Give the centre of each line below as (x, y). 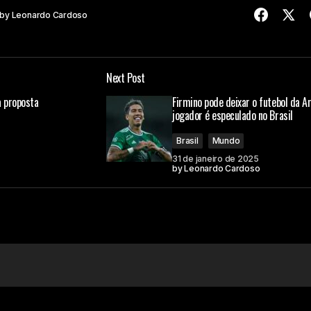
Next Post (126, 77)
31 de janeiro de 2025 (216, 158)
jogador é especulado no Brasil (233, 115)
